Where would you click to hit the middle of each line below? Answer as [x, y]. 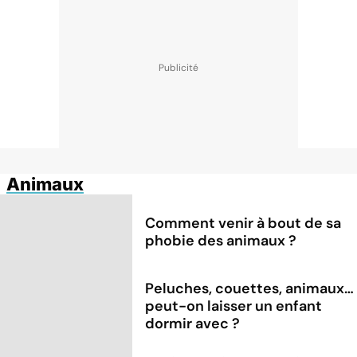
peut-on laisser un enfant [234, 306]
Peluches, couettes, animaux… [250, 288]
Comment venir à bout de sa [243, 223]
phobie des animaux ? [221, 240]
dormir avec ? [193, 323]
